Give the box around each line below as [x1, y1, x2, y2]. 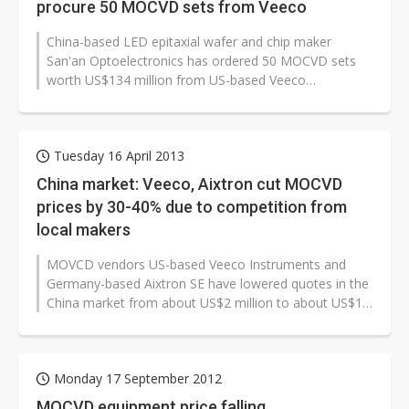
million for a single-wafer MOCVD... [47, 313, 252, 331]
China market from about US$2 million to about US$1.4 [47, 294, 372, 312]
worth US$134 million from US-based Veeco [47, 71, 306, 89]
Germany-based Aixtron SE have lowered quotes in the [47, 275, 369, 293]
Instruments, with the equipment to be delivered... [47, 90, 339, 109]
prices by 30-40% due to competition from [37, 197, 347, 217]
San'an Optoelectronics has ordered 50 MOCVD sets [47, 52, 356, 70]
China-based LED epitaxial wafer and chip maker [47, 33, 331, 51]
